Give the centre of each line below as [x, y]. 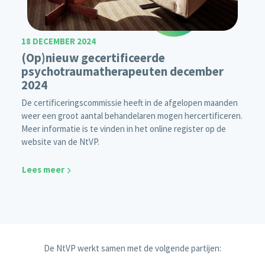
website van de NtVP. [60, 142]
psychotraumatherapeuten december [122, 72]
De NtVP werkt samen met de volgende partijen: [132, 248]
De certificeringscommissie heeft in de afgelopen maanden [130, 103]
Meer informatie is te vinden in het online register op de [124, 129]
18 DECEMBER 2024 [59, 41]
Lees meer [43, 170]
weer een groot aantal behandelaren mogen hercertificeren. [132, 116]
